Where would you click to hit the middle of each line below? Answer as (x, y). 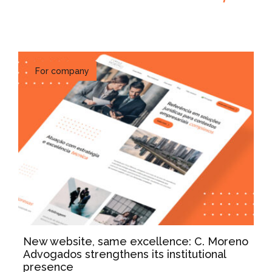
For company (62, 71)
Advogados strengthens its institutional (124, 254)
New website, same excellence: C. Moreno (136, 242)
